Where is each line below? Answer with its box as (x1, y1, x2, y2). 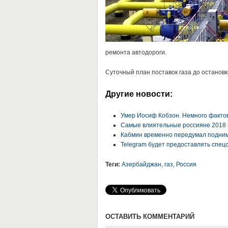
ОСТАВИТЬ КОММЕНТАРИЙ (105, 213, 194, 220)
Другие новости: (105, 90, 173, 98)
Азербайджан (121, 161, 161, 168)
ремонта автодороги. (105, 49, 166, 56)
